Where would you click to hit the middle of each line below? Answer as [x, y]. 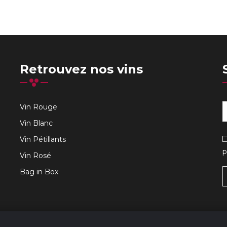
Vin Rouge [38, 107]
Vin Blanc [36, 123]
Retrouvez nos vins [81, 69]
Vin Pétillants [43, 139]
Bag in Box [39, 172]
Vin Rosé [35, 155]
